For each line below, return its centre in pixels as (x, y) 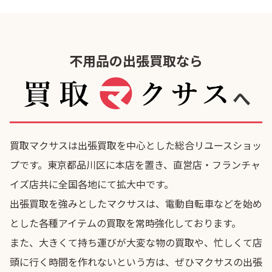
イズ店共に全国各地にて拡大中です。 (92, 184)
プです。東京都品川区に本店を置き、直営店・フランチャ (135, 165)
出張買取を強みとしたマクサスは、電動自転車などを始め (136, 204)
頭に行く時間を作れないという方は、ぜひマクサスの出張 (136, 262)
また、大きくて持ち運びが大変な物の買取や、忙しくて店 (136, 243)
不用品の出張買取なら (136, 60)
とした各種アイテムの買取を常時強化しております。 (125, 223)
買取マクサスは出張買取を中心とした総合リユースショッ (136, 145)
